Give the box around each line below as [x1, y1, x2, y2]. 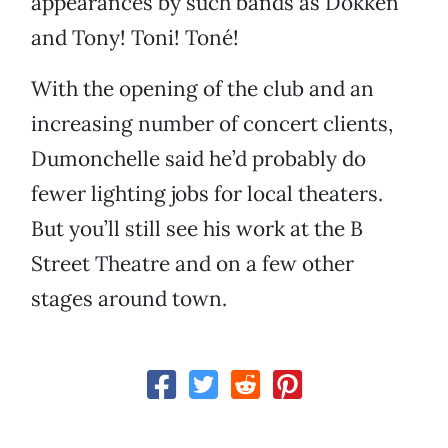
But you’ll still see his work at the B [31, 215, 363, 243]
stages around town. [31, 285, 227, 313]
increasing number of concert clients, [31, 110, 393, 138]
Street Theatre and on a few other [31, 250, 354, 278]
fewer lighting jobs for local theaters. [31, 180, 383, 208]
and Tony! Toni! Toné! [31, 24, 239, 52]
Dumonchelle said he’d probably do [31, 145, 366, 173]
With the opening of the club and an [31, 75, 374, 103]
